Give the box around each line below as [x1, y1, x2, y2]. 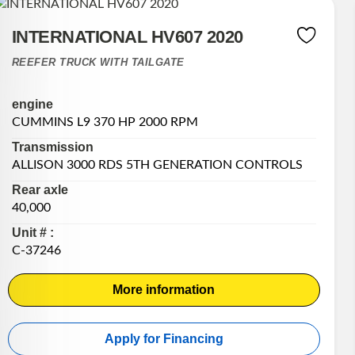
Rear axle [11, 183, 68, 197]
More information [113, 283, 216, 297]
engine [11, 97, 53, 112]
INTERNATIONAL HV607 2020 [11, 26, 243, 47]
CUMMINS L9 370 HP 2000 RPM [11, 116, 198, 129]
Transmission [11, 140, 94, 155]
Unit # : [11, 226, 54, 240]
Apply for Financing [104, 332, 223, 346]
